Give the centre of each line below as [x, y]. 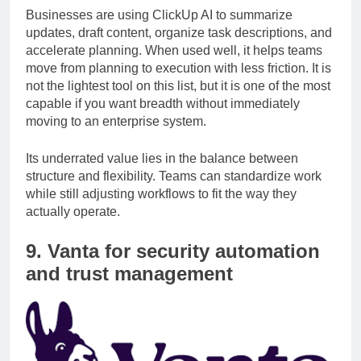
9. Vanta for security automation [173, 265]
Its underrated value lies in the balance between [162, 172]
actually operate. [73, 226]
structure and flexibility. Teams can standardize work [174, 190]
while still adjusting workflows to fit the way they [161, 208]
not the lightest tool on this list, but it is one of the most [178, 100]
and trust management [129, 288]
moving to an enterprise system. [116, 135]
